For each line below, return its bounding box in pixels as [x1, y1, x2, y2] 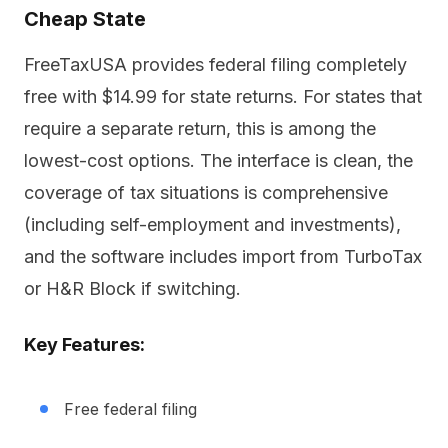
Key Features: [24, 334, 145, 355]
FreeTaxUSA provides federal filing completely [24, 54, 407, 75]
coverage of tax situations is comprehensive [24, 182, 388, 203]
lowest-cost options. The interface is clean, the [24, 150, 413, 171]
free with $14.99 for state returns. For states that [24, 86, 422, 107]
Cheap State [24, 7, 146, 31]
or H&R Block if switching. [24, 278, 241, 299]
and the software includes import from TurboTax [24, 246, 422, 267]
